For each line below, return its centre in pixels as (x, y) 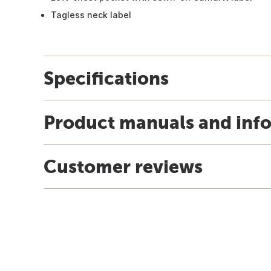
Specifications (106, 78)
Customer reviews (123, 166)
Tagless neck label (91, 15)
